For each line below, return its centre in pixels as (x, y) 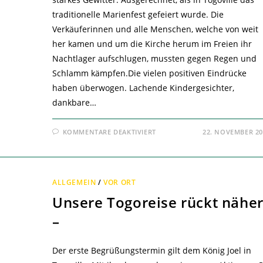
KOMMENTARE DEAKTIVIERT (109, 132)
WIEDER (172, 154)
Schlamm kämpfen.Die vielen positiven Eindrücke (149, 73)
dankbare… (74, 103)
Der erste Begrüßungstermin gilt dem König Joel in (151, 251)
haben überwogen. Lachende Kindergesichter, (143, 88)
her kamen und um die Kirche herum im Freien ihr (152, 44)
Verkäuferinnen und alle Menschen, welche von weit (155, 29)
